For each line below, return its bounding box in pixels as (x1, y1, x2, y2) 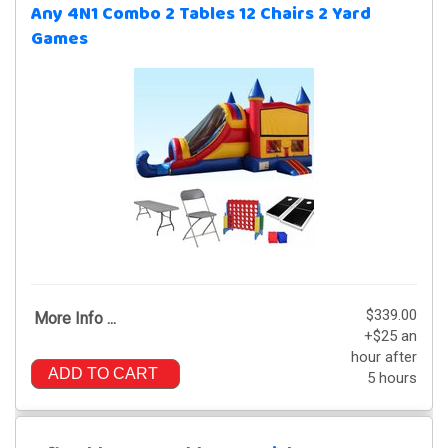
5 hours (367, 368, 417, 387)
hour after (351, 347, 417, 366)
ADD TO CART (48, 364, 158, 382)
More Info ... (34, 308, 116, 328)
